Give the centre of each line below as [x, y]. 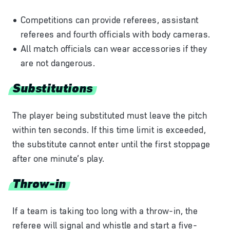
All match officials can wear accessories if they [114, 49]
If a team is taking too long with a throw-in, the [105, 211]
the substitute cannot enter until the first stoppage [111, 144]
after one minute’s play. [59, 159]
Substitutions [53, 87]
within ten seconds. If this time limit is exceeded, [109, 130]
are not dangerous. [58, 63]
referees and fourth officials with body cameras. [116, 34]
